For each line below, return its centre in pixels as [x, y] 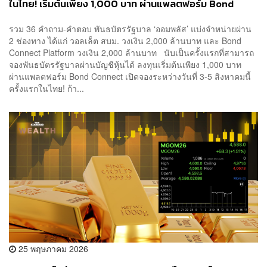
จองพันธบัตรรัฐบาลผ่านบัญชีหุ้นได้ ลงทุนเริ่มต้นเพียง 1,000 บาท [125, 64]
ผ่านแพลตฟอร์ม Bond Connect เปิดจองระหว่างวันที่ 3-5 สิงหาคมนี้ [132, 76]
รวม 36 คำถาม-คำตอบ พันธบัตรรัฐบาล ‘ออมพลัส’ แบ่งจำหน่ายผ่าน [130, 28]
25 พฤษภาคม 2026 [52, 248]
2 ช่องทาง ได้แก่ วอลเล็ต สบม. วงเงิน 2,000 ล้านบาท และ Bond [125, 40]
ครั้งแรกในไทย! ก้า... [46, 88]
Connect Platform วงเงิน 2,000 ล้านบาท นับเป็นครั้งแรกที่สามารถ [131, 52]
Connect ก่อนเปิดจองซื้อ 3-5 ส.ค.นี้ [83, 18]
